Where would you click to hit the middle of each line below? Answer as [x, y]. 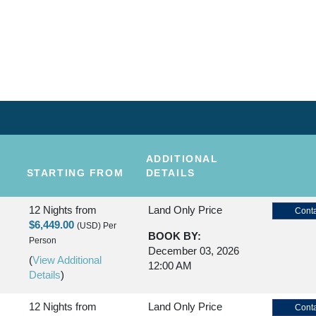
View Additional [67, 260]
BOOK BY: [175, 236]
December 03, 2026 [194, 251]
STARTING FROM [75, 173]
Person [43, 241]
